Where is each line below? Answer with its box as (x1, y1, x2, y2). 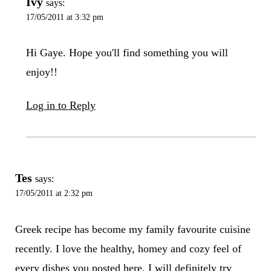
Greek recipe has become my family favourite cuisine (15, 223, 250, 235)
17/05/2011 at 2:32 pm (15, 188, 93, 198)
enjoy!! (25, 66, 57, 79)
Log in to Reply (25, 99, 96, 112)
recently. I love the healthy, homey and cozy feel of (15, 242, 241, 255)
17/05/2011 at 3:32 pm (25, 11, 103, 22)
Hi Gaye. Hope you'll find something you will (25, 47, 228, 59)
